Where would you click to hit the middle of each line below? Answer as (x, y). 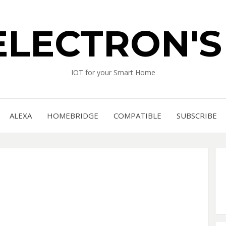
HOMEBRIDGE (72, 116)
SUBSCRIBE (196, 116)
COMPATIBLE (137, 116)
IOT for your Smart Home (113, 72)
